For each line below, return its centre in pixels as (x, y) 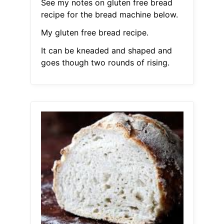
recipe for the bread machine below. (109, 15)
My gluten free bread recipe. (94, 33)
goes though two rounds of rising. (105, 63)
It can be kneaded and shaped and (106, 51)
